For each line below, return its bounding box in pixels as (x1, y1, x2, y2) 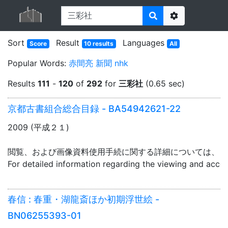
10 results (84, 40, 114, 47)
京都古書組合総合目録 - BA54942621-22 (8, 103, 181, 114)
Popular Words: (8, 58, 69, 68)
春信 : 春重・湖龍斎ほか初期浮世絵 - (8, 194, 159, 205)
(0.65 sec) (143, 78, 185, 89)
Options (173, 22, 204, 33)
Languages (123, 38, 167, 48)
